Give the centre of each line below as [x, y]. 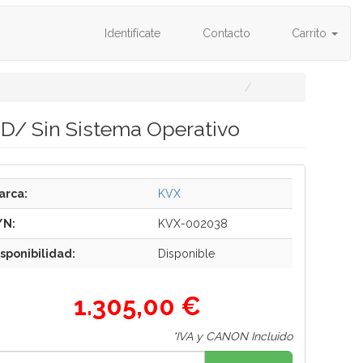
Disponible [186, 254]
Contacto [224, 33]
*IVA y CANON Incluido [233, 336]
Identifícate [131, 33]
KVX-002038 [192, 224]
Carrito [309, 33]
